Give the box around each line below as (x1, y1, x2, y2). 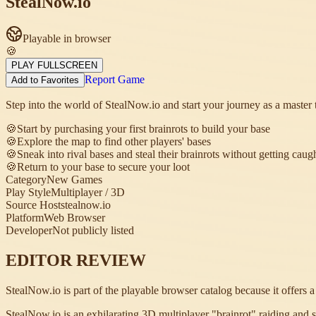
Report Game (85, 73, 145, 86)
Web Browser (44, 212, 105, 224)
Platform (6, 212, 44, 224)
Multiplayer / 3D (51, 186, 125, 199)
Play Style (6, 186, 51, 199)
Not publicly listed (52, 224, 134, 237)
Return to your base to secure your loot (17, 161, 190, 174)
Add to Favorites (11, 75, 79, 86)
